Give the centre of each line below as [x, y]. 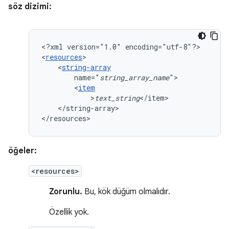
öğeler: [22, 151]
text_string [117, 98]
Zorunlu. [66, 192]
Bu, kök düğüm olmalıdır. [126, 192]
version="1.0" [94, 47]
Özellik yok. [69, 212]
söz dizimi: [30, 7]
